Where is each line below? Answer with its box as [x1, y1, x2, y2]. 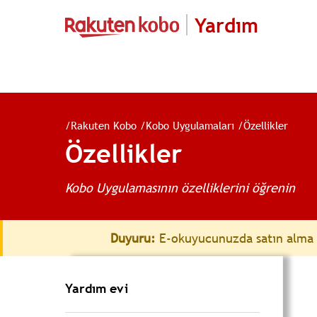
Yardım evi [65, 280, 128, 296]
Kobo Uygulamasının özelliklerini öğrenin [65, 180, 295, 196]
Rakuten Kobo [71, 118, 137, 132]
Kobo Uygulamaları [146, 118, 234, 132]
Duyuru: [110, 230, 156, 246]
